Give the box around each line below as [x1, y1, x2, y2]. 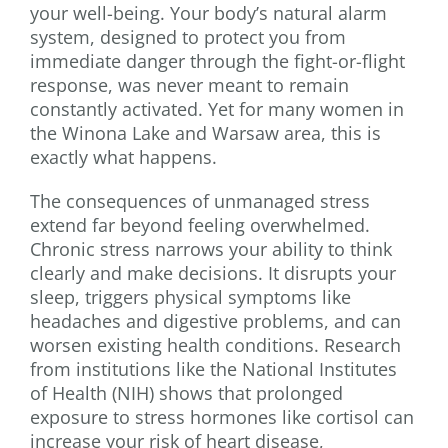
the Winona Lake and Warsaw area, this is [30, 121, 381, 145]
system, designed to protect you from [30, 25, 346, 49]
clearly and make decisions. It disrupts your [30, 261, 396, 285]
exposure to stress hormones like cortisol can [30, 405, 414, 429]
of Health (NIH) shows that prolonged [30, 381, 343, 405]
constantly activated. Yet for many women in [30, 97, 404, 121]
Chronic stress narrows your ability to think [30, 237, 392, 261]
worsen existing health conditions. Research [30, 333, 401, 357]
